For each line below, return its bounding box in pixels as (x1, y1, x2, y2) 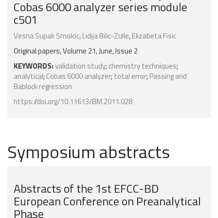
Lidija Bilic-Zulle (82, 30, 129, 42)
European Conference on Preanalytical (14, 192, 201, 210)
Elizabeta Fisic (132, 30, 176, 42)
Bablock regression (14, 81, 72, 92)
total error (114, 71, 146, 82)
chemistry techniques (109, 60, 177, 72)
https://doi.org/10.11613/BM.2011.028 (14, 96, 132, 108)
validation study (55, 60, 106, 72)
